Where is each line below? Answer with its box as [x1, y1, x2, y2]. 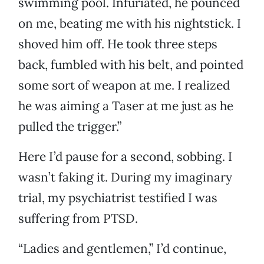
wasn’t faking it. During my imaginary [18, 169, 232, 186]
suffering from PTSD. [18, 210, 138, 227]
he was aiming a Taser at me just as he [18, 98, 233, 114]
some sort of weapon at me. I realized [18, 77, 230, 94]
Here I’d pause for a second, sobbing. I [18, 148, 232, 165]
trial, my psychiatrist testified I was [18, 190, 217, 206]
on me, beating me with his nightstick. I [18, 15, 241, 32]
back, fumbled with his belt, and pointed [18, 57, 243, 73]
